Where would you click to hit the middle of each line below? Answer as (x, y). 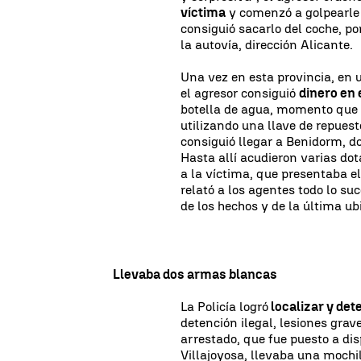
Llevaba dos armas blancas (195, 274)
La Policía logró (225, 306)
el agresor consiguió (240, 93)
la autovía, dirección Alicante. (267, 44)
